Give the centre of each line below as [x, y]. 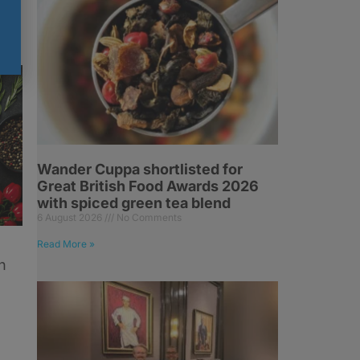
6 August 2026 [71, 217]
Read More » [66, 244]
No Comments [148, 217]
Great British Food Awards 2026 [148, 186]
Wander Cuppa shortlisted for [140, 169]
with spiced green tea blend [134, 203]
